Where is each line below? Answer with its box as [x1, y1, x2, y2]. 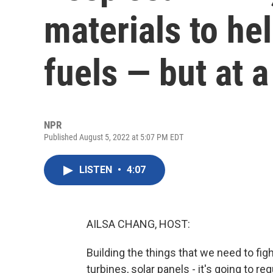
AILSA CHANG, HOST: [87, 218, 190, 230]
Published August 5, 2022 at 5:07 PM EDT [44, 132, 183, 142]
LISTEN [79, 164, 115, 175]
